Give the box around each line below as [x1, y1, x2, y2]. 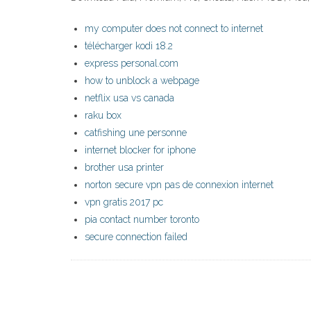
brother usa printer [85, 162, 164, 174]
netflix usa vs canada [85, 92, 174, 104]
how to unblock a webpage [85, 75, 199, 87]
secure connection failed [85, 231, 187, 243]
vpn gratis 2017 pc [85, 196, 163, 208]
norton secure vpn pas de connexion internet [85, 179, 274, 191]
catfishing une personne [85, 127, 187, 139]
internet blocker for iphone [85, 144, 196, 156]
